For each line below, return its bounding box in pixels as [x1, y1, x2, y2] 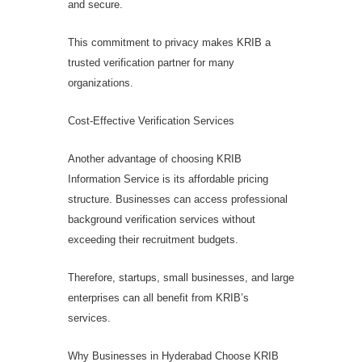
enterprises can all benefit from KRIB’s [68, 291, 249, 304]
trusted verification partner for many [68, 56, 234, 69]
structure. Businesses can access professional [68, 192, 288, 205]
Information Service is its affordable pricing [68, 172, 268, 185]
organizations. [68, 76, 133, 89]
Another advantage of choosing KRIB [68, 152, 242, 165]
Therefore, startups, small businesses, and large [68, 271, 294, 284]
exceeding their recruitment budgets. [68, 233, 238, 246]
